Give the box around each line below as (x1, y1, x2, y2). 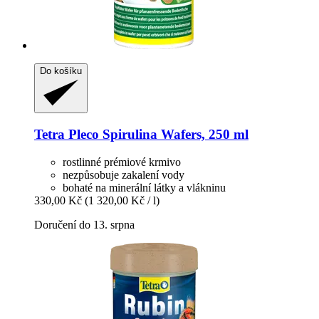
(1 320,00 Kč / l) (85, 194, 159, 206)
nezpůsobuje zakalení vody (63, 168, 184, 181)
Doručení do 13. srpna (34, 218, 135, 231)
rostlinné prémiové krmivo (63, 155, 181, 168)
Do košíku (40, 66, 82, 77)
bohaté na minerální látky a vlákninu (63, 181, 226, 194)
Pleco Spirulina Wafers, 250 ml (65, 127, 249, 142)
